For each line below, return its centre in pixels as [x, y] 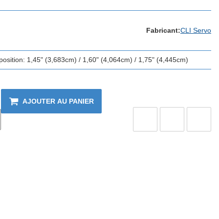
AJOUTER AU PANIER [58, 101]
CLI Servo [196, 30]
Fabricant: [163, 30]
